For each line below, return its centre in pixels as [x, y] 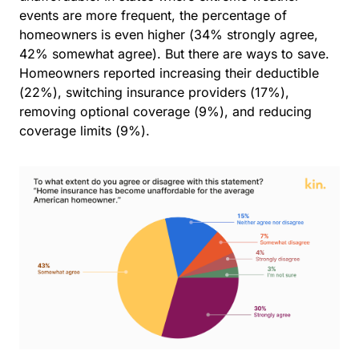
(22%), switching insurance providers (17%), [154, 93]
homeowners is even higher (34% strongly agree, [169, 35]
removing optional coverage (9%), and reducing [165, 112]
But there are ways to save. [247, 54]
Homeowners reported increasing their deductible [169, 73]
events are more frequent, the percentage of [153, 16]
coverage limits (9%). [87, 131]
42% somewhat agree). [90, 54]
